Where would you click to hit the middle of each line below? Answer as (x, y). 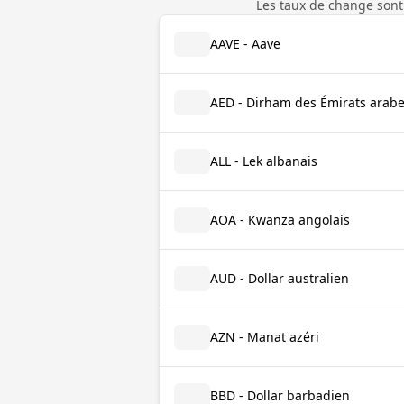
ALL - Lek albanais (264, 161)
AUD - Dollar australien (280, 278)
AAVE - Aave (245, 44)
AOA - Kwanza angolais (280, 220)
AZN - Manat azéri (265, 337)
